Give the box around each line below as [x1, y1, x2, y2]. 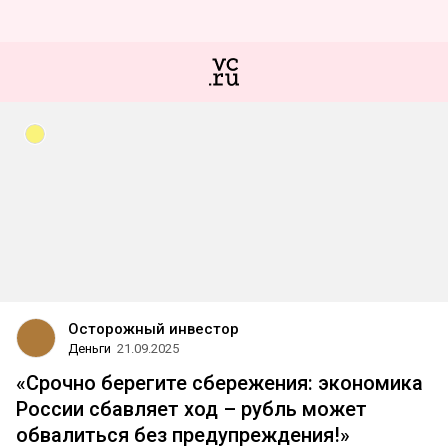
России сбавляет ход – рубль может [16, 397, 367, 421]
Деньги [68, 341, 111, 356]
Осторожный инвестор [68, 320, 239, 338]
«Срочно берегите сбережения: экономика [16, 371, 423, 395]
